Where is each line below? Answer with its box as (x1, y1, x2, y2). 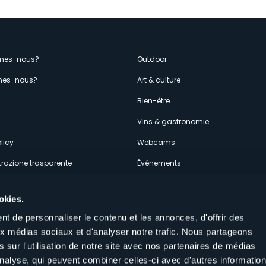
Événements (137, 158, 182, 168)
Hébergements (137, 179, 191, 189)
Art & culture (137, 75, 181, 85)
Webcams (137, 137, 176, 147)
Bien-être (137, 96, 170, 106)
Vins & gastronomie (137, 116, 210, 126)
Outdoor (137, 54, 167, 64)
